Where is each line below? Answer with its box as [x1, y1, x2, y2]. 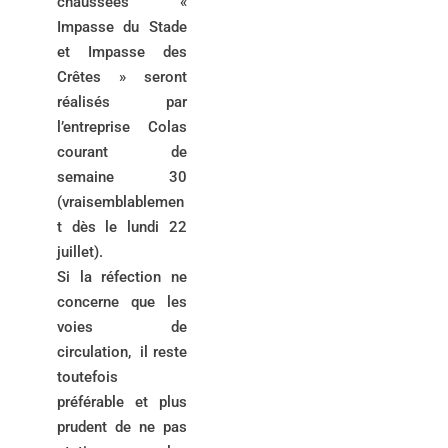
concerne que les [56, 292, 188, 311]
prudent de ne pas [56, 417, 188, 436]
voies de [56, 317, 188, 336]
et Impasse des [56, 42, 188, 61]
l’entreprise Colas [56, 117, 188, 136]
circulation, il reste [56, 342, 188, 361]
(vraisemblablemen [56, 192, 184, 211]
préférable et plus [56, 392, 188, 411]
